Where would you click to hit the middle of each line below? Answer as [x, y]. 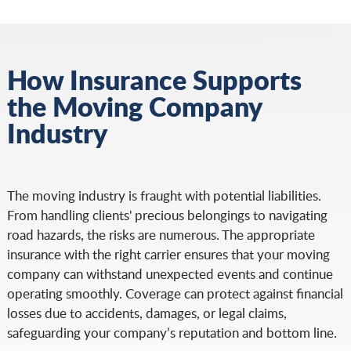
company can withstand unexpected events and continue [170, 274]
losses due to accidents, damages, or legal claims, [147, 313]
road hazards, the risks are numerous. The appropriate [161, 235]
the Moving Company [134, 106]
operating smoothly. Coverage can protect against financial [175, 293]
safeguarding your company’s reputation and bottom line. [172, 333]
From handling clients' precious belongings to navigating [167, 215]
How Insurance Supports [154, 80]
